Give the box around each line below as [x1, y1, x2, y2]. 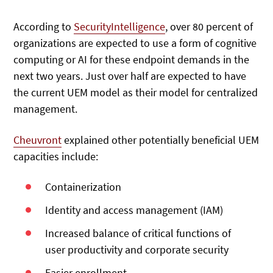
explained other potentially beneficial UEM [62, 132, 260, 147]
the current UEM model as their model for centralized [13, 85, 258, 100]
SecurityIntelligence [74, 19, 166, 34]
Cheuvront [13, 132, 62, 147]
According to [13, 19, 74, 34]
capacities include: [13, 149, 99, 163]
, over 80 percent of [165, 19, 253, 34]
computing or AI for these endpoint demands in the [13, 52, 250, 67]
